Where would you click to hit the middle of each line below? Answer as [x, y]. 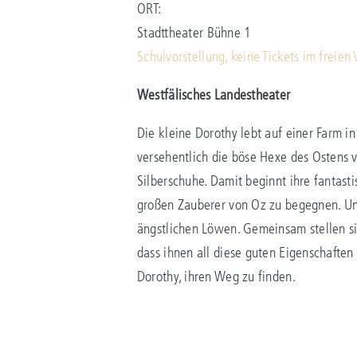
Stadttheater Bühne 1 [194, 32]
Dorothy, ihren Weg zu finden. [216, 276]
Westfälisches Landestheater [214, 94]
